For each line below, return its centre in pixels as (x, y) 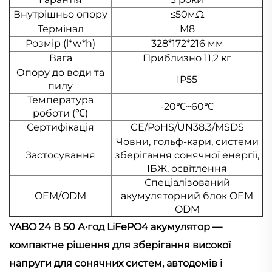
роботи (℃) (60, 114)
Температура (60, 100)
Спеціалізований (187, 183)
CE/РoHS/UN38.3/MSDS (187, 127)
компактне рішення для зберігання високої (120, 245)
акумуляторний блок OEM (187, 196)
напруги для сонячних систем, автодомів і (116, 263)
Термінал (60, 29)
